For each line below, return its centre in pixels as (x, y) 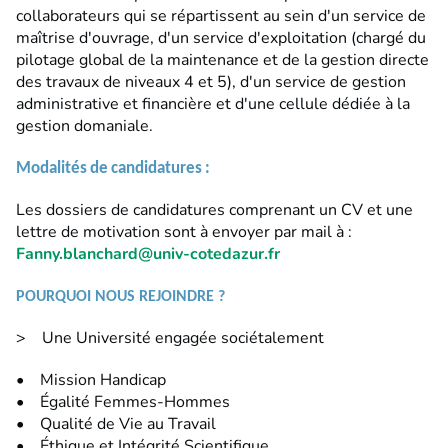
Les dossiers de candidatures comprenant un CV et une (214, 210)
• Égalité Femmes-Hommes (123, 402)
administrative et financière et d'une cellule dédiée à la (213, 104)
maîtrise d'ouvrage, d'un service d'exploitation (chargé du (221, 38)
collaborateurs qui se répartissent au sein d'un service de (221, 16)
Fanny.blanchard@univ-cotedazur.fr (148, 254)
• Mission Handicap (91, 380)
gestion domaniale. (84, 126)
